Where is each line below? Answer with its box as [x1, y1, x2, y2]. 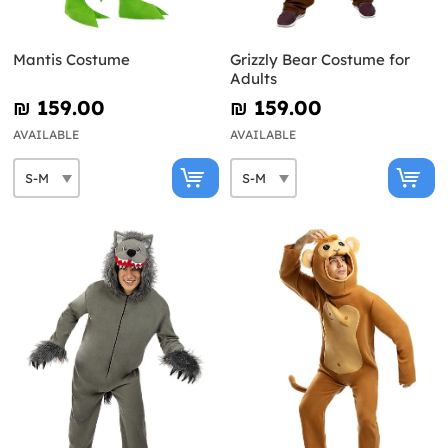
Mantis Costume [13, 50, 130, 70]
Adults [229, 69, 277, 89]
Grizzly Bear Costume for [229, 50, 410, 70]
